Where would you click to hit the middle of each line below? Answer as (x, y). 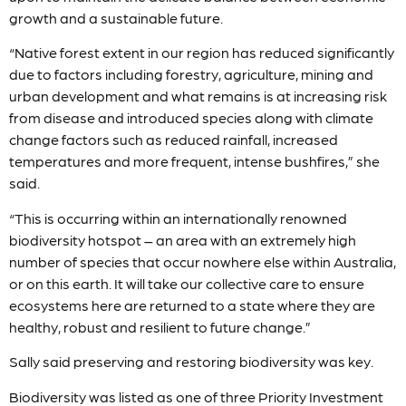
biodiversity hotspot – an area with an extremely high (183, 239)
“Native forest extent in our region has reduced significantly (202, 53)
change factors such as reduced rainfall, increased (174, 140)
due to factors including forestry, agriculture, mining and (191, 74)
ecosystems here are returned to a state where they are (192, 304)
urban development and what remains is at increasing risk (198, 96)
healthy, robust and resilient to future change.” (160, 326)
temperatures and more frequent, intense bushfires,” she (194, 161)
